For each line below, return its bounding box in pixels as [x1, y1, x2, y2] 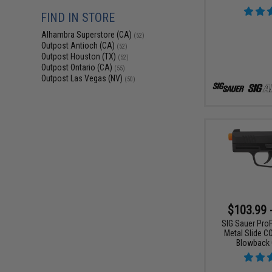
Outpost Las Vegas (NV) [41, 73, 125, 83]
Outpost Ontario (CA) [41, 63, 115, 72]
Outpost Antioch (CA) [41, 41, 117, 50]
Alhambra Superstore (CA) [41, 30, 134, 39]
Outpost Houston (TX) [41, 52, 118, 61]
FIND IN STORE [41, 10, 115, 25]
